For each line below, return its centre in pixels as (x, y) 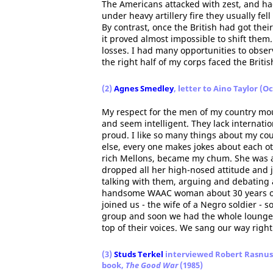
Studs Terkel (139, 254)
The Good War (152, 265)
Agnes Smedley (144, 88)
